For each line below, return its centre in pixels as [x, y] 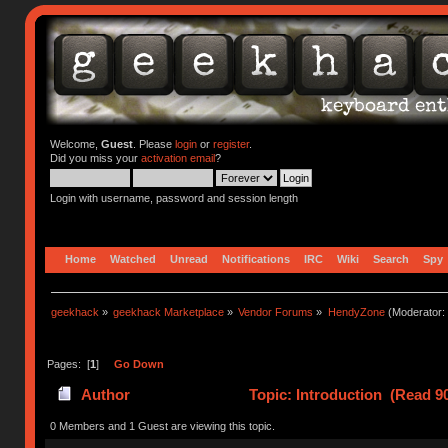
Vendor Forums [276, 311]
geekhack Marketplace [169, 311]
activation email [177, 158]
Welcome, [75, 144]
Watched [133, 258]
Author [105, 395]
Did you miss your [95, 158]
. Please [153, 144]
